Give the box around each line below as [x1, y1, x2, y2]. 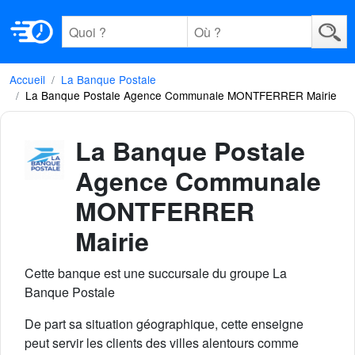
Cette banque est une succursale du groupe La [25, 264, 287, 282]
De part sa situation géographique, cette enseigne [25, 315, 303, 333]
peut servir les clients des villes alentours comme [25, 334, 299, 352]
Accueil [10, 71, 45, 87]
